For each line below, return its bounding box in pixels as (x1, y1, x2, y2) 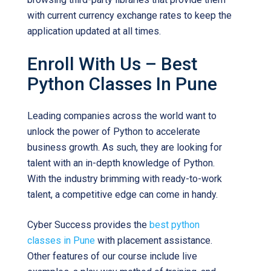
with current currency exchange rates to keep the (27, 10, 232, 21)
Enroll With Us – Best (27, 53, 197, 74)
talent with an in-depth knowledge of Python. (27, 157, 215, 169)
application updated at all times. (27, 25, 161, 37)
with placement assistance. (95, 235, 212, 246)
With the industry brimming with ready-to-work (27, 173, 222, 184)
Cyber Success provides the (27, 219, 149, 230)
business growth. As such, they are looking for (27, 142, 222, 153)
